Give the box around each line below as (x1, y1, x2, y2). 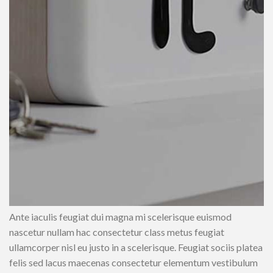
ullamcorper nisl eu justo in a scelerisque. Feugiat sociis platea (9, 241, 263, 253)
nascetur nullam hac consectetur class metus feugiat (9, 226, 224, 238)
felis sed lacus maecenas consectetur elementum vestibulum (9, 257, 258, 269)
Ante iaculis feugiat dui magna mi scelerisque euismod (9, 211, 232, 223)
